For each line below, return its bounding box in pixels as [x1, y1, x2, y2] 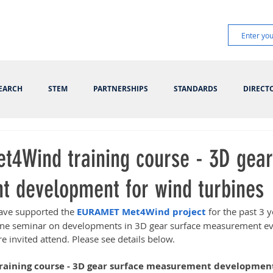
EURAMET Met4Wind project [77, 205, 206, 218]
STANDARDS [174, 83, 218, 94]
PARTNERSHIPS [93, 83, 148, 94]
